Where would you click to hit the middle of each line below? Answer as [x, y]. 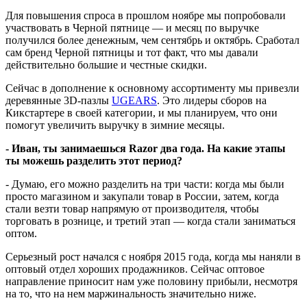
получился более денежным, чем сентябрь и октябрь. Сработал [152, 40]
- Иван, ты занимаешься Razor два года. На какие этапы [146, 148]
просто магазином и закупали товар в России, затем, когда [142, 196]
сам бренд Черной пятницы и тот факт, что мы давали [132, 52]
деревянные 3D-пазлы [59, 100]
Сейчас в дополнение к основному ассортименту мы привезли [152, 88]
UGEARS [134, 100]
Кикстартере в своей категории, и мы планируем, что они [142, 112]
